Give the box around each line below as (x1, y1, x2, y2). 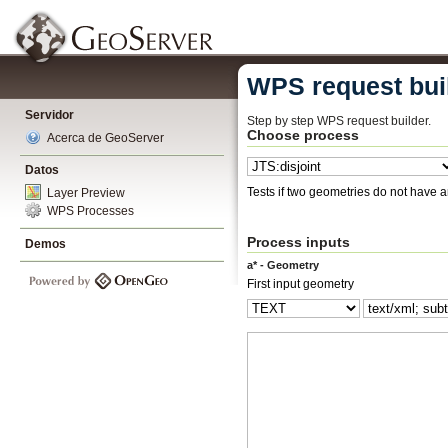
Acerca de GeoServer (47, 131, 164, 145)
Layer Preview (47, 186, 125, 200)
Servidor (25, 108, 74, 122)
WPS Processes (47, 204, 134, 218)
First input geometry (247, 276, 354, 291)
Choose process (247, 127, 359, 143)
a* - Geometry (247, 258, 319, 271)
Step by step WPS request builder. (247, 113, 431, 128)
